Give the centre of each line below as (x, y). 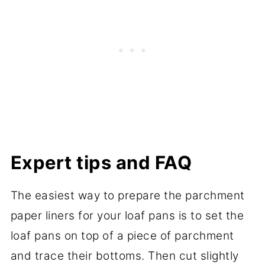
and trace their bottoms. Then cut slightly (125, 256)
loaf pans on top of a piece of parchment (122, 236)
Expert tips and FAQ (101, 163)
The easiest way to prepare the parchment (127, 196)
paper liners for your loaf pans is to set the (127, 216)
